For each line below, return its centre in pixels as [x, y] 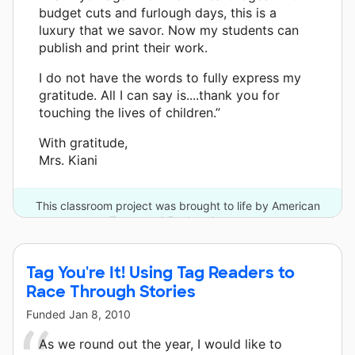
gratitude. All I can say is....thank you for [159, 95]
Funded [48, 314]
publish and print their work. [123, 47]
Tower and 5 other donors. [177, 220]
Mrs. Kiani [68, 160]
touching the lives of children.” [130, 112]
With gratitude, [83, 142]
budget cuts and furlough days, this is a [158, 12]
